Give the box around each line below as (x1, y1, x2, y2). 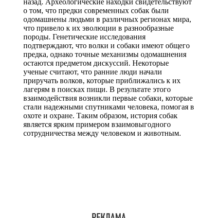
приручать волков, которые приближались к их (23, 76, 181, 85)
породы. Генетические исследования (23, 32, 145, 41)
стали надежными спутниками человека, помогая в (23, 102, 194, 111)
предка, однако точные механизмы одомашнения (23, 50, 186, 58)
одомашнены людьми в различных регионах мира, (23, 15, 191, 23)
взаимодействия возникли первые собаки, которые (23, 93, 193, 102)
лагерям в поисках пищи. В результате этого (23, 85, 171, 93)
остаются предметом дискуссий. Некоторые (23, 58, 169, 67)
